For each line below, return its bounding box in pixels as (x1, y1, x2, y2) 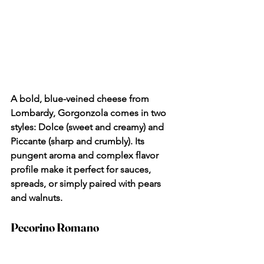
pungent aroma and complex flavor (11, 150, 161, 161)
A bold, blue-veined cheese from (11, 93, 151, 105)
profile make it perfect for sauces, (11, 164, 153, 176)
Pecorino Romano (11, 220, 99, 235)
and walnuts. (11, 192, 62, 204)
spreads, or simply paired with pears (11, 178, 163, 190)
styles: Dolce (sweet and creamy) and (11, 121, 166, 133)
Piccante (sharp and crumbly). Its (11, 136, 147, 147)
